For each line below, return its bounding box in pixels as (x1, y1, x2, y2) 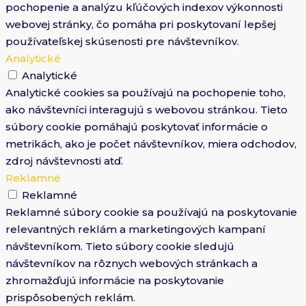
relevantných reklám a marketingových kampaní (5, 222, 266, 236)
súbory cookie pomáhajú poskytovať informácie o (5, 120, 268, 133)
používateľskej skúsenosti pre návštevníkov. (5, 34, 239, 48)
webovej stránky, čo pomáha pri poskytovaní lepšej (5, 17, 276, 31)
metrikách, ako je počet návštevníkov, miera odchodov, (5, 137, 296, 150)
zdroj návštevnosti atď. (5, 154, 123, 167)
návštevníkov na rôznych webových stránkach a (5, 256, 258, 270)
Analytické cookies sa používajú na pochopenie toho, (5, 85, 286, 99)
